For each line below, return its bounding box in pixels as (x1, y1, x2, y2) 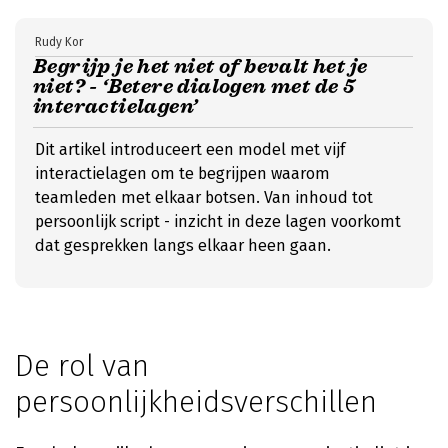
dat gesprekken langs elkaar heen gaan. (35, 236, 331, 255)
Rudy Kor (35, 35, 84, 49)
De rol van (15, 348, 149, 384)
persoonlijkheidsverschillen (15, 384, 377, 420)
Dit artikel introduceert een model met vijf (35, 140, 345, 159)
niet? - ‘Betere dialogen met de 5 (33, 74, 355, 99)
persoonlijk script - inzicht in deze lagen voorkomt (35, 212, 401, 231)
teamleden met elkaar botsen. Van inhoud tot (35, 188, 373, 207)
